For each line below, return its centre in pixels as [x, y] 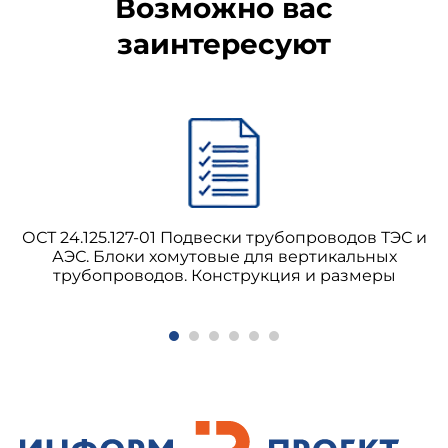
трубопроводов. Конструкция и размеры [224, 275]
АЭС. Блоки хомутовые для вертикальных [224, 256]
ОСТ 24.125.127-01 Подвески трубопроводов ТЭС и [224, 237]
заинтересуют [224, 44]
